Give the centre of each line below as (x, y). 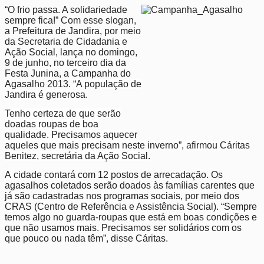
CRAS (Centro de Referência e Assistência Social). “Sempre (131, 207)
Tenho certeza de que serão (63, 114)
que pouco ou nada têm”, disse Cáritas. (86, 239)
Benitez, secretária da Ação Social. (77, 156)
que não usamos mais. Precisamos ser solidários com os (123, 228)
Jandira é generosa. (46, 95)
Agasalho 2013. (39, 84)
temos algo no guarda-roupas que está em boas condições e (131, 217)
